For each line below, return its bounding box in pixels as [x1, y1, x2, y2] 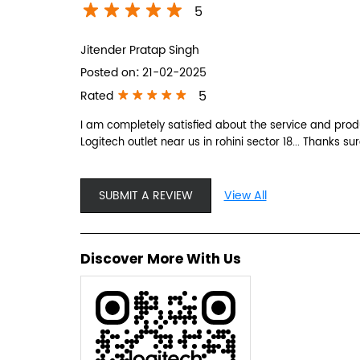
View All [223, 186, 267, 205]
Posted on [80, 63, 136, 82]
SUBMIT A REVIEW [98, 186, 193, 205]
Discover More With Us [80, 248, 241, 268]
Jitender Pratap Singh [80, 40, 199, 59]
